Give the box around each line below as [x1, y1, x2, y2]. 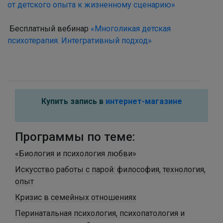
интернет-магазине [105, 96, 182, 106]
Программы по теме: [15, 129, 135, 144]
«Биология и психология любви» [15, 148, 136, 158]
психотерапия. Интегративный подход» [7, 35, 152, 45]
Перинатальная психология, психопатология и [15, 208, 185, 218]
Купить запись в [41, 96, 106, 106]
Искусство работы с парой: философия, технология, [15, 164, 206, 174]
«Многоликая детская [91, 23, 171, 33]
